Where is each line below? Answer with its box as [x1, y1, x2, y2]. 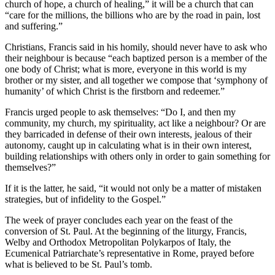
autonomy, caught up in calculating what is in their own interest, [5, 140, 252, 150]
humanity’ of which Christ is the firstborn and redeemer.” [5, 86, 225, 96]
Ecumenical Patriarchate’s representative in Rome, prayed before [5, 248, 254, 258]
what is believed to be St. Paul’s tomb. [5, 259, 152, 269]
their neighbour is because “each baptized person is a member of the [5, 53, 267, 63]
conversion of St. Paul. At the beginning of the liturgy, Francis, [5, 226, 247, 236]
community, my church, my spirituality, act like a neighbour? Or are [5, 118, 266, 128]
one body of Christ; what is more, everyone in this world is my [5, 64, 247, 74]
